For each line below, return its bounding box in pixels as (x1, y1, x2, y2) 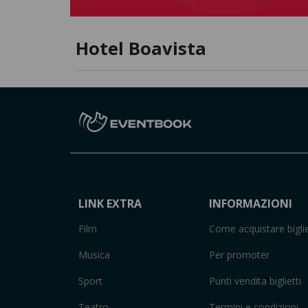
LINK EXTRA (78, 195, 142, 211)
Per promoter (209, 247, 269, 261)
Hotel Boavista (76, 36, 206, 61)
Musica (78, 247, 110, 261)
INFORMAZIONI (209, 195, 292, 211)
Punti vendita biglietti (209, 274, 301, 287)
